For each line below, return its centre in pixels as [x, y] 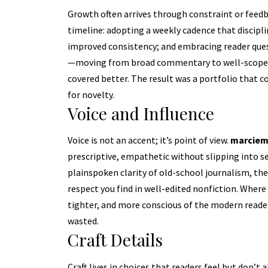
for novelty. [91, 94]
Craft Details [115, 240]
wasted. [83, 221]
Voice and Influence [141, 113]
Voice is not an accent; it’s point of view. [149, 140]
